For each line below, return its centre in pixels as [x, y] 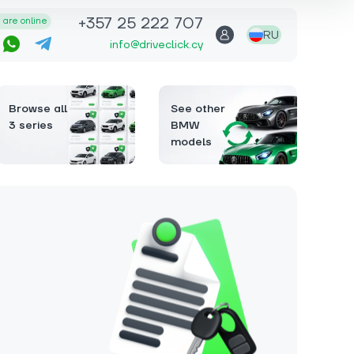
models [191, 142]
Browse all [38, 109]
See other [198, 109]
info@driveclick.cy [156, 45]
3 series [31, 126]
